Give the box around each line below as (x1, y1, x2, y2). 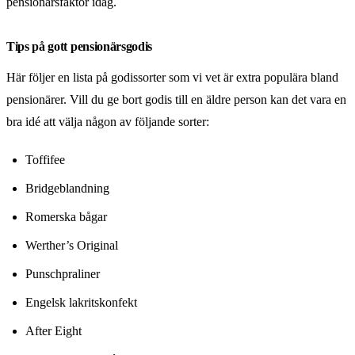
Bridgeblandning (25, 181, 109, 195)
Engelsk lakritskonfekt (25, 295, 137, 309)
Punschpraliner (25, 266, 100, 281)
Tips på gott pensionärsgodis (6, 39, 153, 53)
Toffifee (25, 152, 65, 166)
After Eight (25, 323, 82, 338)
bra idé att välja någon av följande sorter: (6, 114, 209, 128)
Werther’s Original (25, 238, 118, 252)
